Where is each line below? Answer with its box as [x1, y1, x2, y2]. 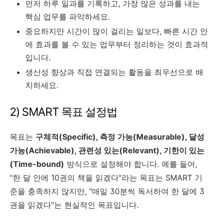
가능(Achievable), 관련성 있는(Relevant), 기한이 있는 [10, 145, 204, 155]
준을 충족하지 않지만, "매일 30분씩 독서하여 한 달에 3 [10, 186, 204, 196]
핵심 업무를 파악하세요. [25, 11, 110, 21]
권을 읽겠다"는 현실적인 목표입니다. [10, 200, 139, 210]
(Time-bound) [10, 159, 64, 169]
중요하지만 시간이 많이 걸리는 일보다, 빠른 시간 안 [25, 26, 208, 36]
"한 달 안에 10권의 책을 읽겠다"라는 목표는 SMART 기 [10, 172, 202, 182]
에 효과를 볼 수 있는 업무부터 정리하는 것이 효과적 [25, 39, 208, 49]
